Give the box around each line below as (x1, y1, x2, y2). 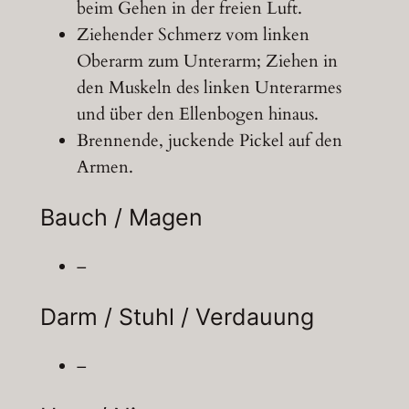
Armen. (76, 154, 133, 179)
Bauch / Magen (39, 203, 203, 231)
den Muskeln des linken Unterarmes (76, 75, 341, 100)
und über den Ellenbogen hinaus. (76, 101, 319, 126)
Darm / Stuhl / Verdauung (39, 302, 314, 330)
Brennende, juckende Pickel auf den (76, 128, 342, 152)
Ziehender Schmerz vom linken (76, 22, 309, 47)
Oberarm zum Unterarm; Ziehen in (76, 48, 338, 73)
